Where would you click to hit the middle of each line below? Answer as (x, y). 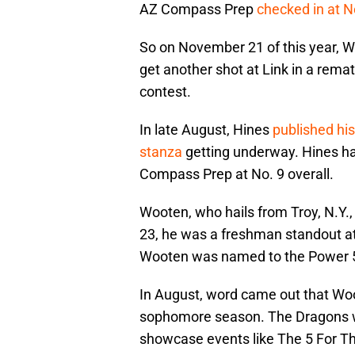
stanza (161, 152)
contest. (165, 92)
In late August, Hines (206, 130)
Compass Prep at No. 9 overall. (237, 174)
